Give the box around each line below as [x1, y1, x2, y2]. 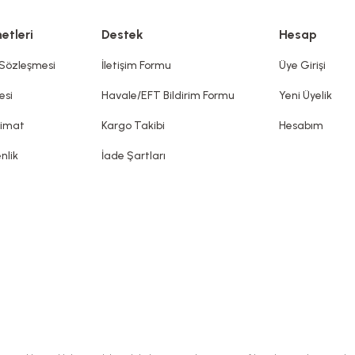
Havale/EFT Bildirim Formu [101, 89, 235, 102]
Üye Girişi [279, 59, 326, 72]
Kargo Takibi [101, 119, 165, 132]
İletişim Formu [101, 59, 171, 72]
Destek [101, 27, 143, 42]
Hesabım [279, 119, 323, 132]
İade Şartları [101, 149, 166, 162]
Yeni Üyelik [279, 89, 332, 102]
